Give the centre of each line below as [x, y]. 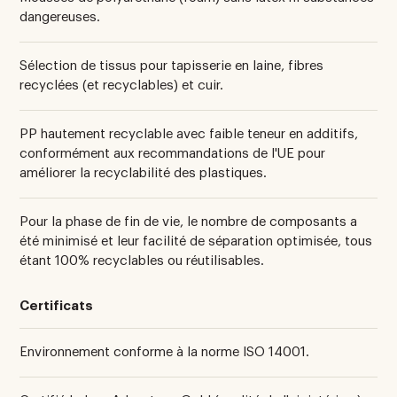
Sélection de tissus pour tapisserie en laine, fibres [172, 66]
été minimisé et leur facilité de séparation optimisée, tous [196, 241]
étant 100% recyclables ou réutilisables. [142, 261]
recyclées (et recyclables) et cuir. [122, 85]
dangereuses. [60, 17]
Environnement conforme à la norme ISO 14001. [165, 352]
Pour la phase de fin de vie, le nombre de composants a [189, 222]
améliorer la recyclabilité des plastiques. [144, 173]
